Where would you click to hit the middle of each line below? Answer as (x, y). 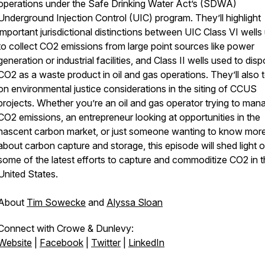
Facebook (62, 243)
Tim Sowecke (56, 202)
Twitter (106, 243)
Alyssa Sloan (135, 202)
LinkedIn (146, 243)
